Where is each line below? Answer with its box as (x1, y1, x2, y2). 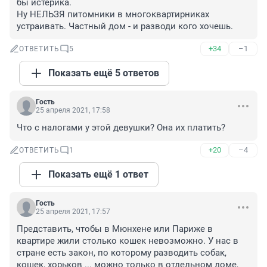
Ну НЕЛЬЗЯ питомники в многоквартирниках (17, 9, 209, 20)
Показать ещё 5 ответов (48, 67, 159, 79)
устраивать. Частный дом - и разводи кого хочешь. (17, 21, 233, 32)
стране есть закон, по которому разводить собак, (17, 247, 226, 259)
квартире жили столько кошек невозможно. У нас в (17, 235, 238, 247)
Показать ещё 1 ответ (48, 169, 148, 181)
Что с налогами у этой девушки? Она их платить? (17, 122, 225, 133)
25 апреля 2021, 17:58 (36, 106, 110, 115)
